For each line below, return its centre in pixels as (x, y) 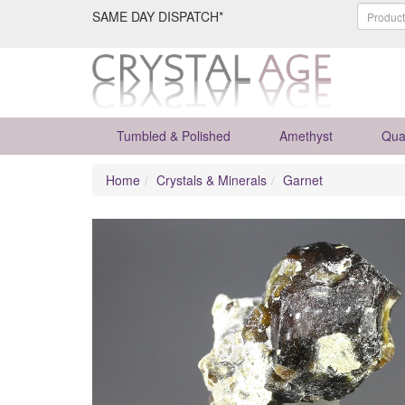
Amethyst (306, 136)
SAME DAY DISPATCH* (158, 16)
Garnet (303, 180)
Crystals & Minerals (212, 180)
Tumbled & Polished (174, 136)
